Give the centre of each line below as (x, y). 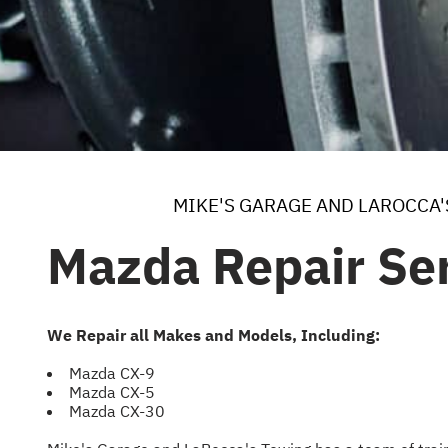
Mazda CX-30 (117, 411)
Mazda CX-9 (112, 373)
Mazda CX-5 (112, 392)
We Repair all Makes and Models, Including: (213, 335)
